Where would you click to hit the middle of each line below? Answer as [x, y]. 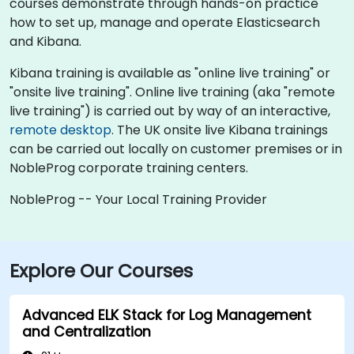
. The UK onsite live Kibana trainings [220, 130]
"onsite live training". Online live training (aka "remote [172, 92]
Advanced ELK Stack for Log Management [167, 315]
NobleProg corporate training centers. [129, 168]
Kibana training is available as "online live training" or [170, 73]
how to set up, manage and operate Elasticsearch [165, 22]
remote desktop [60, 130]
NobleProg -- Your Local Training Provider [138, 199]
